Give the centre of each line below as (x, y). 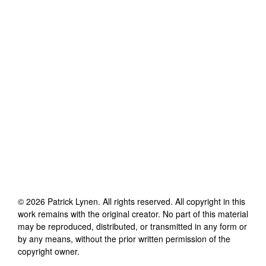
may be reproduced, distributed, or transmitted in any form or (132, 226)
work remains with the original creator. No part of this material (133, 213)
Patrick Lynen (73, 201)
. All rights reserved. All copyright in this (172, 201)
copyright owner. (49, 251)
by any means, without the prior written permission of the (124, 238)
